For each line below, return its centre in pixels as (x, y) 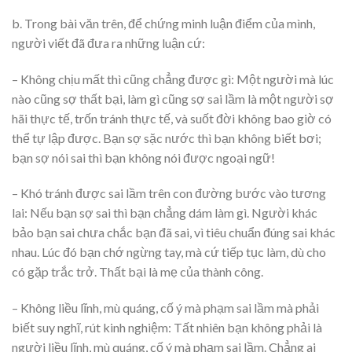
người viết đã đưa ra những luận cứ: (108, 42)
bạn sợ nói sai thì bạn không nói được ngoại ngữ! (143, 157)
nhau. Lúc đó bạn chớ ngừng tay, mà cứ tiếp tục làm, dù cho (169, 252)
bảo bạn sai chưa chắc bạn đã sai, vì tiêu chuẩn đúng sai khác (174, 233)
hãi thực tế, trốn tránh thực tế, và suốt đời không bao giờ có (172, 118)
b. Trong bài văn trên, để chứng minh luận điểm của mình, (163, 23)
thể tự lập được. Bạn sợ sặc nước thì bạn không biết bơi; (167, 137)
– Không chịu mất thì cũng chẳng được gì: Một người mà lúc (173, 79)
